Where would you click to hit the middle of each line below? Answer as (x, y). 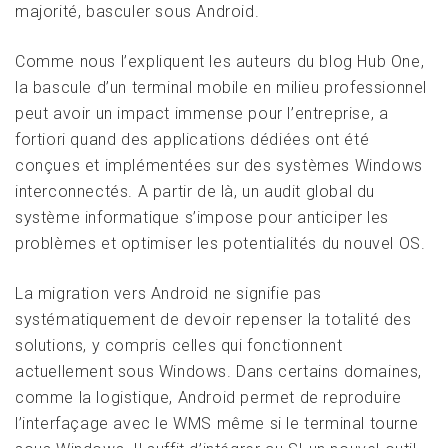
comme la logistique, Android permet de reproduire (208, 398)
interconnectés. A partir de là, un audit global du (195, 192)
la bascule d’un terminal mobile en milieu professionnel (221, 88)
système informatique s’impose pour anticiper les (202, 218)
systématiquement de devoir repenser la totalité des (213, 320)
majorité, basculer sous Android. (137, 12)
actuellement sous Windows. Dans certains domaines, (219, 372)
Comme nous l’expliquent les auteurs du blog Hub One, (220, 62)
